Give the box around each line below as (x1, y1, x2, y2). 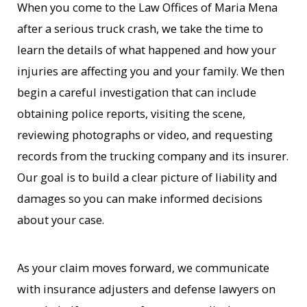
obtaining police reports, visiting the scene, (17, 105, 246, 121)
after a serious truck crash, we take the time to (17, 20, 264, 36)
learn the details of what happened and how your (17, 41, 277, 58)
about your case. (17, 211, 105, 228)
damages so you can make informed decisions (17, 190, 263, 206)
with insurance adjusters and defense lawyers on (17, 281, 276, 297)
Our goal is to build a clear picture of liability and (17, 169, 278, 185)
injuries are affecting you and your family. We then (17, 62, 285, 79)
